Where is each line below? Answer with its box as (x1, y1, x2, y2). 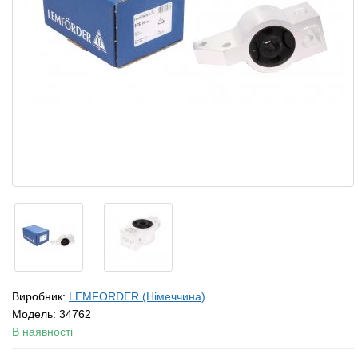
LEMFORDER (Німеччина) (69, 290, 205, 303)
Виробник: (12, 290, 69, 303)
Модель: (12, 308, 59, 320)
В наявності (12, 325, 73, 338)
